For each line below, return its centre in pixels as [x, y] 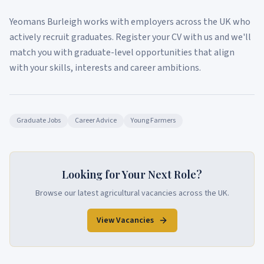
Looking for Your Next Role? [132, 174]
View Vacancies [125, 220]
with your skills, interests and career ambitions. [105, 68]
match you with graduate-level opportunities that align [122, 52]
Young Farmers [153, 121]
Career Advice [96, 121]
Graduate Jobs [39, 121]
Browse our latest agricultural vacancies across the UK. [132, 193]
